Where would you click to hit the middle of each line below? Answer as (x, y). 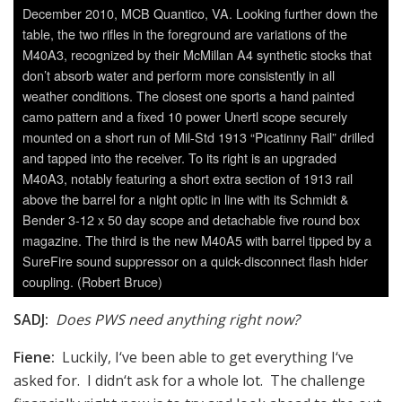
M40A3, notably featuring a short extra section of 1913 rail (188, 179)
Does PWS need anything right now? (174, 320)
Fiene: (34, 358)
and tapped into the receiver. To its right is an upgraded (179, 158)
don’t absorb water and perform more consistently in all (179, 75)
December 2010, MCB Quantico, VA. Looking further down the (200, 13)
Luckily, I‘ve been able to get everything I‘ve (204, 358)
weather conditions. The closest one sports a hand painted (188, 96)
